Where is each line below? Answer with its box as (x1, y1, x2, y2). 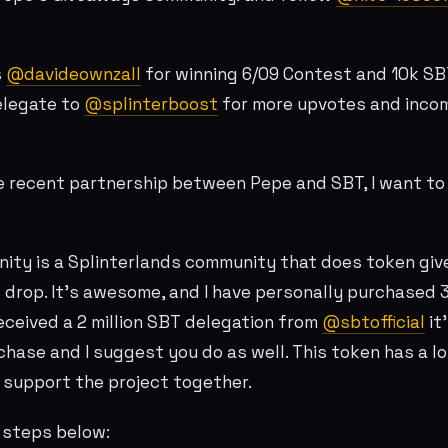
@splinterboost (84, 92, 218, 115)
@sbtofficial (322, 311, 425, 334)
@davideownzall (6, 62, 141, 85)
